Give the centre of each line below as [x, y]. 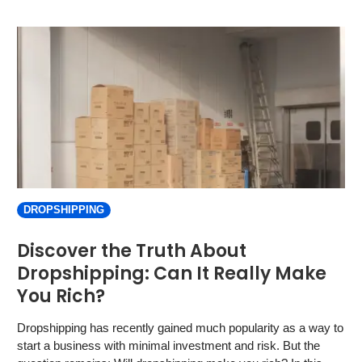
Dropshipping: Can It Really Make [172, 274]
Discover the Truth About [132, 251]
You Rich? [61, 296]
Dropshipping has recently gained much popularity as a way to [180, 328]
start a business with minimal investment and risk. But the [168, 345]
